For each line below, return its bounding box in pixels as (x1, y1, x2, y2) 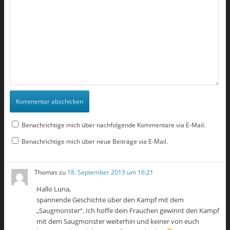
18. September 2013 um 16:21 (67, 168, 154, 177)
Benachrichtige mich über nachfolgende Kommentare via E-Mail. (21, 120, 205, 129)
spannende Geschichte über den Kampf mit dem (36, 195, 184, 205)
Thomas (34, 168, 58, 177)
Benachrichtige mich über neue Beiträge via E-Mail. (21, 137, 168, 146)
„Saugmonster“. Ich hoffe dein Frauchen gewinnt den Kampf (36, 206, 220, 216)
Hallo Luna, (36, 184, 71, 194)
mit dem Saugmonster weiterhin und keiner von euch (36, 217, 200, 226)
